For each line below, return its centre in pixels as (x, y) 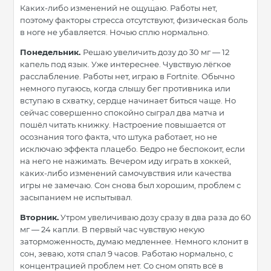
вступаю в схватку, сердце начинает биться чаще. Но (128, 101)
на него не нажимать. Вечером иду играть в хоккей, (126, 161)
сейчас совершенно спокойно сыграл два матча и (122, 113)
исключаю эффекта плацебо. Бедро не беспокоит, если (132, 149)
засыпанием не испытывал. (76, 198)
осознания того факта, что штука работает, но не (119, 137)
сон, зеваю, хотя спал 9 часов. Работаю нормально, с (126, 254)
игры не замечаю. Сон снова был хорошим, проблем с (130, 185)
